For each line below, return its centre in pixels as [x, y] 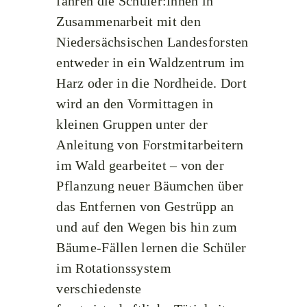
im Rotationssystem [114, 268]
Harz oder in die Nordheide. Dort [152, 83]
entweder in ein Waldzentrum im [151, 62]
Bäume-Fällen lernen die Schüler [151, 247]
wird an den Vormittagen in [135, 103]
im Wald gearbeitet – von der [140, 165]
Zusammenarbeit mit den [129, 21]
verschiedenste [99, 288]
